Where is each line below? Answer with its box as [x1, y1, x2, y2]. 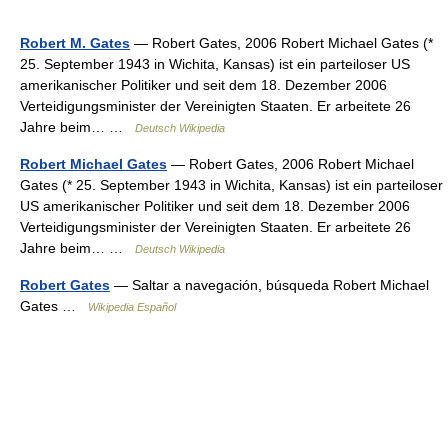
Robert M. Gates [20, 35, 130, 51]
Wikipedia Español [88, 301, 176, 313]
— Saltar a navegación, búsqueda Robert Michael [110, 277, 429, 293]
